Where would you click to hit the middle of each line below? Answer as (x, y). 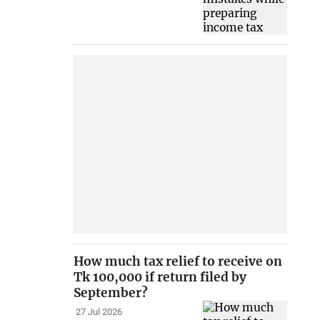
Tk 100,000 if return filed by (160, 277)
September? (111, 293)
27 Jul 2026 (99, 312)
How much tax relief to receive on (178, 262)
